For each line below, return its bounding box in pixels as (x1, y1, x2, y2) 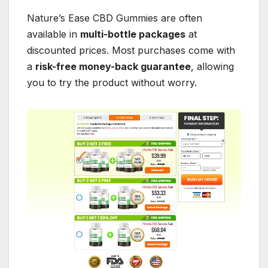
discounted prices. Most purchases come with (27, 44, 235, 56)
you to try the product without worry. (27, 76, 197, 89)
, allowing (191, 60, 234, 72)
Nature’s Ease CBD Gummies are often (27, 11, 202, 24)
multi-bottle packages (80, 28, 185, 40)
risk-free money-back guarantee (35, 60, 191, 72)
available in (27, 28, 80, 40)
